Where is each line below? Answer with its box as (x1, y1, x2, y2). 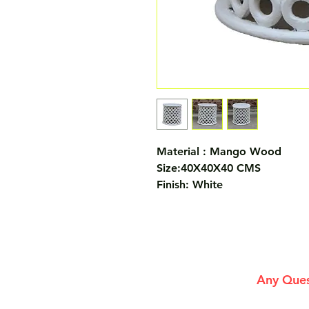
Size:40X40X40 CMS (157, 161, 261, 175)
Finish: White (157, 178, 226, 191)
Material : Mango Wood (157, 145, 281, 158)
